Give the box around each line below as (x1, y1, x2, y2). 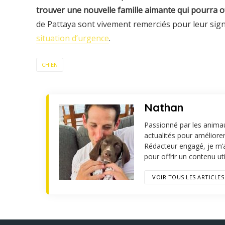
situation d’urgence (36, 32, 109, 44)
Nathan (144, 100, 183, 115)
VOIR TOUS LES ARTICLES (152, 173, 224, 181)
